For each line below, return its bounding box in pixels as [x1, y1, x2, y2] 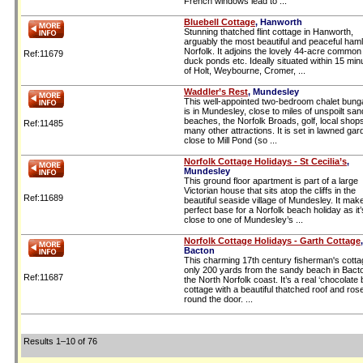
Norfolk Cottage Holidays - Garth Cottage [184, 235, 361, 246]
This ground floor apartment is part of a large [184, 175, 358, 186]
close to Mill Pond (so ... [184, 135, 277, 145]
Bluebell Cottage [184, 16, 255, 27]
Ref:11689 [21, 192, 63, 203]
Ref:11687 [21, 271, 63, 282]
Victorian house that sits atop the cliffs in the [184, 185, 356, 195]
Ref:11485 [21, 117, 63, 128]
